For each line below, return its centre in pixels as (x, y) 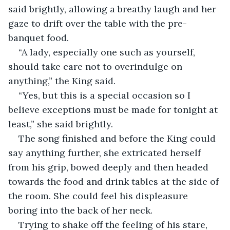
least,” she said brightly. (62, 124)
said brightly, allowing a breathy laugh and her (113, 9)
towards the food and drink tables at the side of (115, 181)
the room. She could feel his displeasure (99, 196)
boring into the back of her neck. (82, 210)
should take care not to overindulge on (97, 66)
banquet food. (40, 37)
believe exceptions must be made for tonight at (114, 109)
